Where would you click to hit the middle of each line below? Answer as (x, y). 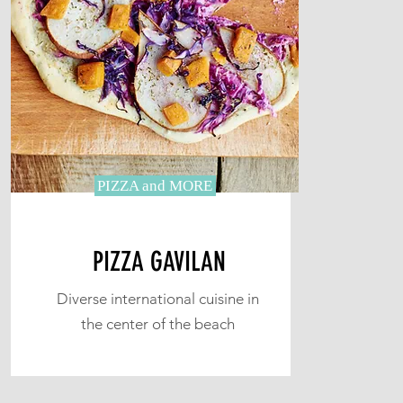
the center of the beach (157, 324)
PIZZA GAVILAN (159, 262)
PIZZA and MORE (155, 186)
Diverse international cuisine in (157, 299)
